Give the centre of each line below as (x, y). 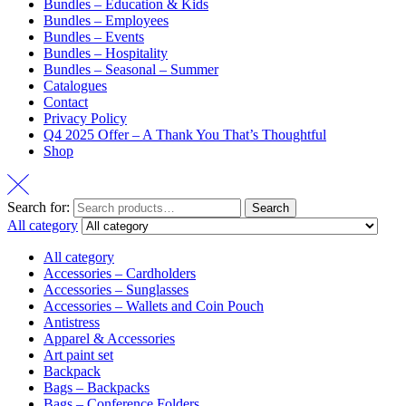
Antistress (72, 322)
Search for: (39, 207)
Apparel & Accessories (109, 338)
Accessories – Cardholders (120, 273)
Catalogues (75, 86)
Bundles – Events (94, 37)
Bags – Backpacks (97, 387)
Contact (66, 102)
